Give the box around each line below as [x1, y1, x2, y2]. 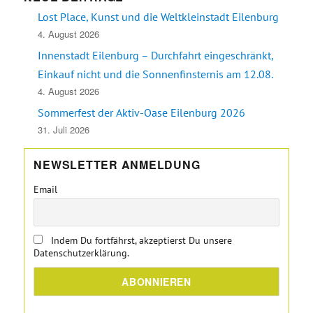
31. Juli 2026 [37, 122, 89, 136]
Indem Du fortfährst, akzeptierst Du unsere [48, 234, 233, 247]
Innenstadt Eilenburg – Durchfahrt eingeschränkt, [37, 48, 273, 62]
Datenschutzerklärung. [34, 247, 130, 260]
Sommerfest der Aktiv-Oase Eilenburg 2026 [37, 105, 245, 119]
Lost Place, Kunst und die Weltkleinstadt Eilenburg [37, 9, 279, 24]
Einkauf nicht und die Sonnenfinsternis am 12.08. [37, 66, 273, 81]
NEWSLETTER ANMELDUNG [34, 156, 201, 173]
